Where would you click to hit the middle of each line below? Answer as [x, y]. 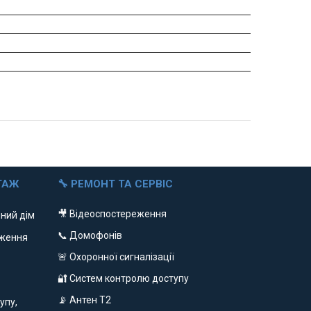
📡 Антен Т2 [84, 300]
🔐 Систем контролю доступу [123, 279]
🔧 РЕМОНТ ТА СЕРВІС [115, 184]
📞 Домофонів [90, 236]
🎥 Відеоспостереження [112, 214]
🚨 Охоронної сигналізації [116, 257]
